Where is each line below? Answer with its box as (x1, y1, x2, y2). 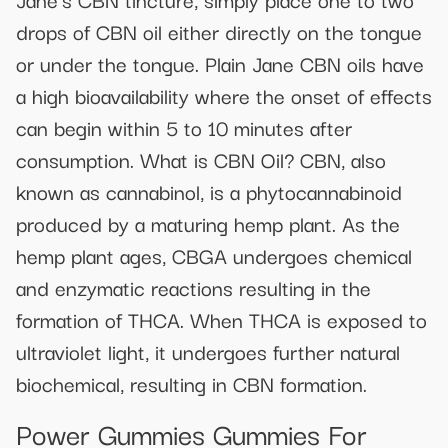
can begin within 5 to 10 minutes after (16, 111, 352, 144)
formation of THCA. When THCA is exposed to (16, 303, 427, 336)
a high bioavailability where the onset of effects (16, 79, 432, 112)
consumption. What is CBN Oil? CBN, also (16, 143, 386, 176)
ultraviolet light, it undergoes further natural (16, 335, 400, 368)
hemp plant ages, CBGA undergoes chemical (16, 239, 412, 272)
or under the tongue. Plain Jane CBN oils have (16, 47, 424, 80)
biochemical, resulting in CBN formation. (16, 367, 367, 400)
